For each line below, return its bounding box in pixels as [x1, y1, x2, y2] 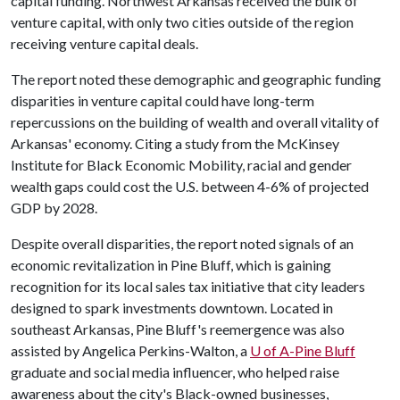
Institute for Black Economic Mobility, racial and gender [11, 156, 352, 173]
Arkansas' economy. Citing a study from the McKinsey [11, 135, 339, 152]
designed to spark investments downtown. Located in [11, 299, 333, 316]
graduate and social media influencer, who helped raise [11, 363, 339, 380]
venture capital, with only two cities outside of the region [11, 13, 354, 30]
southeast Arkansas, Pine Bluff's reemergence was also [11, 321, 345, 337]
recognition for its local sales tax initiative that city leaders [11, 278, 365, 295]
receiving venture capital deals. [11, 35, 198, 52]
